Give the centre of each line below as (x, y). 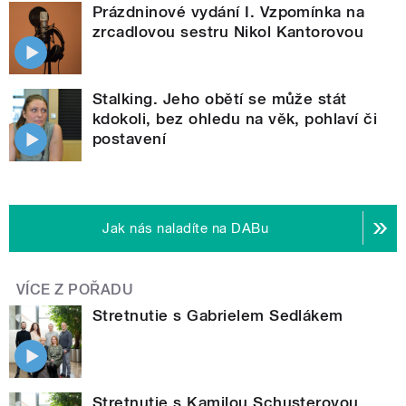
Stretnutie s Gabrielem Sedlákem (218, 315)
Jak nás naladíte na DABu (186, 228)
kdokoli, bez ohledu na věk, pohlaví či (235, 118)
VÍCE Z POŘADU (75, 289)
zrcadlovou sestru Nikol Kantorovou (228, 31)
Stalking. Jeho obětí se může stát (220, 98)
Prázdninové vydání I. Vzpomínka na (229, 11)
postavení (130, 138)
